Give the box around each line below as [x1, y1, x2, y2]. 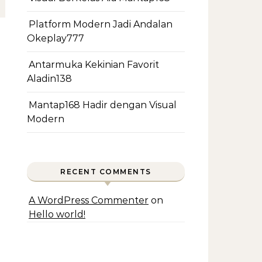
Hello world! [29, 209, 85, 220]
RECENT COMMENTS [60, 167, 151, 176]
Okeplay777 [27, 33, 84, 44]
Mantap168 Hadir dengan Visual [29, 99, 177, 111]
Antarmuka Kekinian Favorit [29, 59, 159, 70]
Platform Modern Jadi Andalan [29, 19, 173, 30]
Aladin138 [27, 73, 72, 84]
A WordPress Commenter [29, 195, 149, 206]
